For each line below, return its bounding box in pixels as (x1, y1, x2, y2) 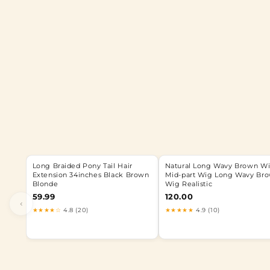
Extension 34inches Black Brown (32, 171, 149, 179)
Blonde (32, 180, 58, 188)
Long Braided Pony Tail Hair (32, 162, 133, 170)
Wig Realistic (165, 180, 213, 188)
